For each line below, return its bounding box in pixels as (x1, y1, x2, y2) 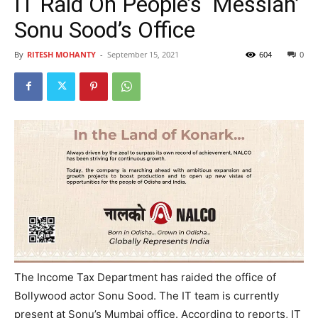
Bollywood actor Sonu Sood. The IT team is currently (14, 288, 279, 302)
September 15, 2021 (107, 48, 179, 60)
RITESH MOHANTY (27, 48, 96, 60)
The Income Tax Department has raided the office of (14, 270, 276, 284)
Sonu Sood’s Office (14, 16, 195, 43)
